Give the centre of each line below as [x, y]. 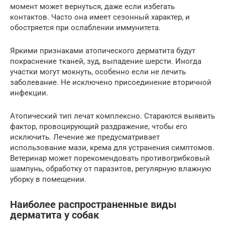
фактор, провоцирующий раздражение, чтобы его [99, 126]
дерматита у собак [54, 215]
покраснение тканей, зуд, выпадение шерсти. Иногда [106, 61]
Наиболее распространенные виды [93, 205]
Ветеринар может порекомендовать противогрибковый [110, 158]
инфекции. [29, 93]
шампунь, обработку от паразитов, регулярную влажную [110, 168]
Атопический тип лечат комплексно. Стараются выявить [113, 116]
